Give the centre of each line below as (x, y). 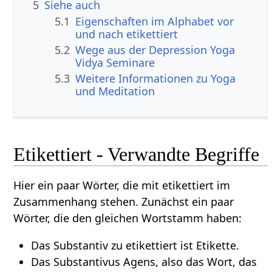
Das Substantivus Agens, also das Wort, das (144, 262)
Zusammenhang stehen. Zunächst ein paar (124, 202)
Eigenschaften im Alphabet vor (155, 21)
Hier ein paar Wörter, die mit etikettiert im (122, 185)
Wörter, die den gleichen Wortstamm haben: (128, 218)
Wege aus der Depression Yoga (155, 49)
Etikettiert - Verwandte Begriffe (137, 155)
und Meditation (115, 91)
